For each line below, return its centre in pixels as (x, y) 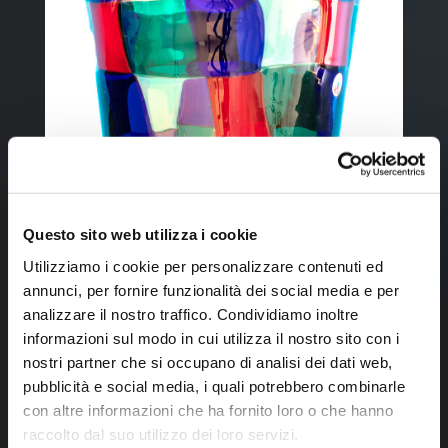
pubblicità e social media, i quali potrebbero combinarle (214, 386)
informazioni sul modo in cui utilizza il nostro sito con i (211, 338)
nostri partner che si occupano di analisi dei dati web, (208, 362)
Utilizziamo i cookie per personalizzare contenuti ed (203, 266)
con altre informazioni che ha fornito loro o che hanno (208, 410)
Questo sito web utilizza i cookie (140, 234)
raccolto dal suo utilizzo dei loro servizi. (161, 434)
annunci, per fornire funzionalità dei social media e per (211, 290)
